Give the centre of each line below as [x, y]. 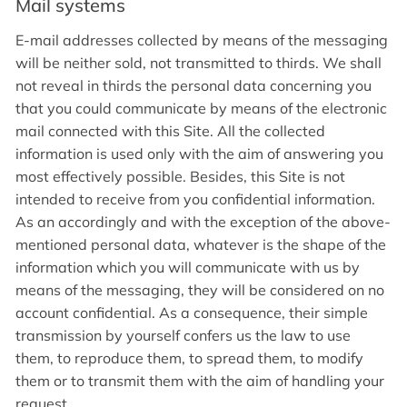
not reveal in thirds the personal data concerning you [194, 86]
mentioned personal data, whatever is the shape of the [201, 245]
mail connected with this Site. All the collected [170, 131]
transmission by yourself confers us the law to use [183, 336]
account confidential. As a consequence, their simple [192, 313]
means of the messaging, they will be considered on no [200, 290]
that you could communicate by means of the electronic [201, 109]
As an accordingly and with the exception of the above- [203, 222]
